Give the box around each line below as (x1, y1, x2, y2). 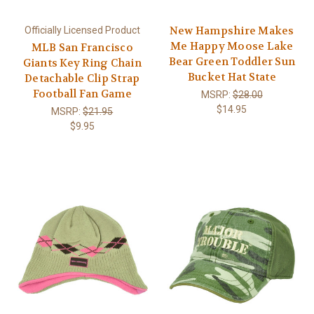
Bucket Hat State (187, 69, 276, 84)
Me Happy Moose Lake (170, 39, 294, 53)
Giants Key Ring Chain (22, 55, 142, 70)
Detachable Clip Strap (25, 71, 140, 86)
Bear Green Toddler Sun (168, 54, 295, 69)
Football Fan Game (32, 86, 132, 101)
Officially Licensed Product (24, 24, 140, 36)
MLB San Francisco (31, 40, 133, 55)
